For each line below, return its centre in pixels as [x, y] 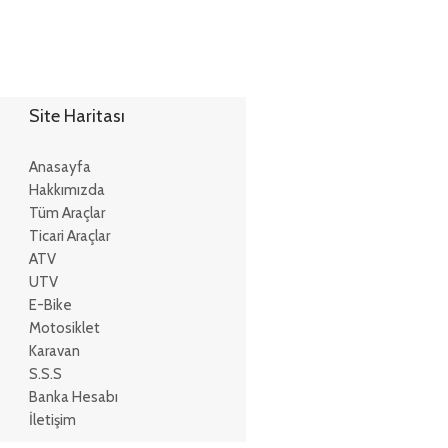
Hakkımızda [66, 190]
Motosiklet [64, 328]
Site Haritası [76, 116]
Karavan [54, 351]
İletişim [52, 420]
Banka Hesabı [73, 397]
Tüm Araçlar [66, 213]
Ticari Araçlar [69, 236]
